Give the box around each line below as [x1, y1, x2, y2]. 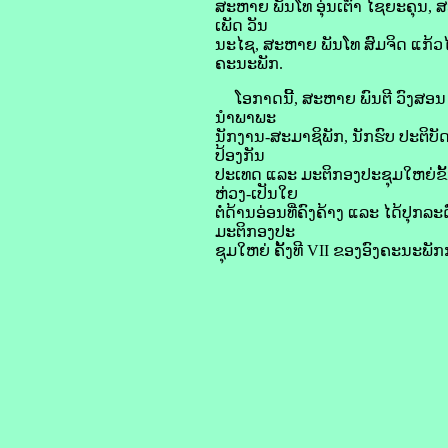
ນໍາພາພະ [215, 109, 276, 126]
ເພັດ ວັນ [215, 17, 268, 34]
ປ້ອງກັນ [215, 147, 265, 164]
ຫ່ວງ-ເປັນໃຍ [215, 185, 298, 202]
